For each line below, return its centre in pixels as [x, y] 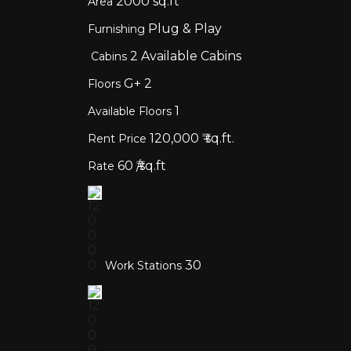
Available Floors [131, 111]
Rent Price [119, 139]
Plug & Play [185, 29]
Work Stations [145, 266]
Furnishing [118, 29]
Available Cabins [191, 56]
